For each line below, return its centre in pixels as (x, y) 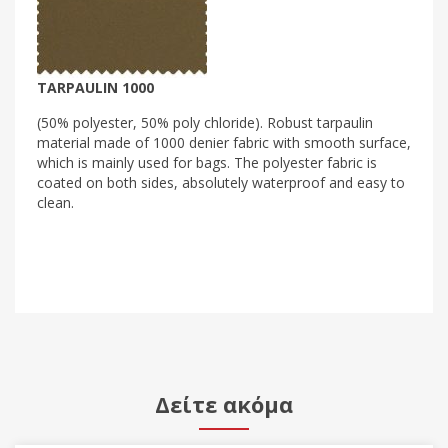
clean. (55, 202)
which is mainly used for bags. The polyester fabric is (207, 162)
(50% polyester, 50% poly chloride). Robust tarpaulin (205, 122)
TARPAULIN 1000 (95, 87)
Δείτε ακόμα (224, 403)
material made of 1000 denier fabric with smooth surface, (224, 142)
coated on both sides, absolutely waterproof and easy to (221, 182)
